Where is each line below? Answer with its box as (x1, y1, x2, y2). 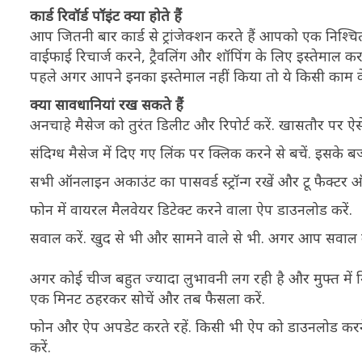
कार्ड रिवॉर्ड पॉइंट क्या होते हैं (30, 6, 182, 25)
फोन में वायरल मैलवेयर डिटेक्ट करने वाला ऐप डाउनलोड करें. (30, 200, 352, 219)
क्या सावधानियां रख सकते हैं (30, 95, 183, 114)
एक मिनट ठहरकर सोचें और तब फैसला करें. (30, 288, 265, 308)
